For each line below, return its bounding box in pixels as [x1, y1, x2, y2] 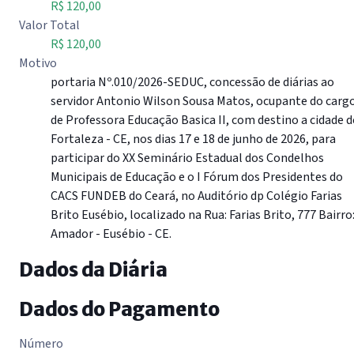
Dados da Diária [19, 258, 168, 283]
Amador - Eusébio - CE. [51, 224, 171, 243]
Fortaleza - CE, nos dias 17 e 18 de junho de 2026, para [51, 130, 336, 148]
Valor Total [19, 16, 80, 34]
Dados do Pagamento [19, 297, 220, 322]
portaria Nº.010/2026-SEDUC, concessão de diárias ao [51, 73, 334, 91]
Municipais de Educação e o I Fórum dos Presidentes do [51, 168, 343, 186]
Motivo [19, 54, 57, 72]
